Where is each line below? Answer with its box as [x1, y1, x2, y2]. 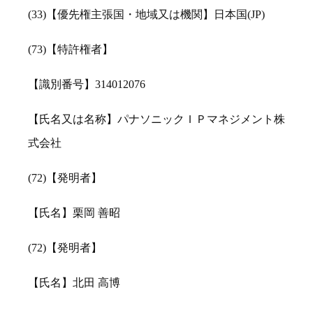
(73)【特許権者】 [28, 43, 113, 56]
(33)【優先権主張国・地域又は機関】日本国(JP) [28, 8, 265, 21]
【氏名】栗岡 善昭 [28, 207, 120, 219]
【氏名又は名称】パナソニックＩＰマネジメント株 [28, 113, 285, 126]
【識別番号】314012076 [28, 78, 145, 91]
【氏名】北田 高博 [28, 277, 120, 289]
